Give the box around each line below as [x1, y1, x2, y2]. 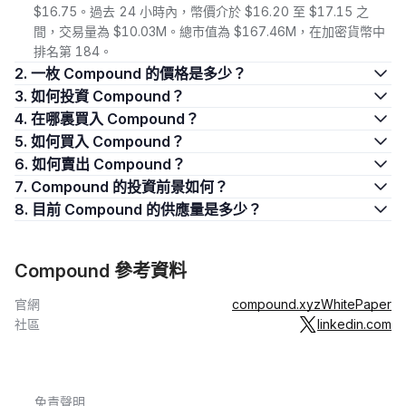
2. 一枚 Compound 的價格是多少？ [31, 64, 246, 82]
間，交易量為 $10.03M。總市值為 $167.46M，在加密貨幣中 [34, 24, 385, 39]
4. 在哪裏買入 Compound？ [31, 110, 199, 128]
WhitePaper [321, 296, 391, 312]
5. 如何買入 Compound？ [31, 132, 185, 150]
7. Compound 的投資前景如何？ [31, 178, 228, 196]
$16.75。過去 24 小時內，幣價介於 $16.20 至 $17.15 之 [34, 4, 369, 19]
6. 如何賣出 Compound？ [32, 155, 186, 173]
